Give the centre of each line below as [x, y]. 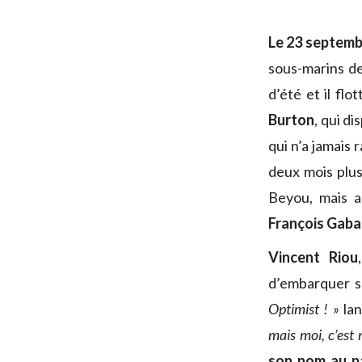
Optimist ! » [304, 309]
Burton [291, 120]
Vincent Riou [314, 257]
